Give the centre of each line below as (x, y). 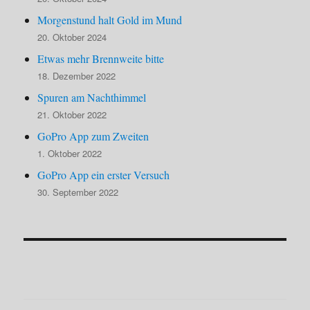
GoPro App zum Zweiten (93, 136)
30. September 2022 (78, 192)
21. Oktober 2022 (72, 114)
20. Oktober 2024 (72, 37)
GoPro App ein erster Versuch (104, 174)
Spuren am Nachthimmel (92, 97)
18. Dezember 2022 (77, 75)
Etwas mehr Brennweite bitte (101, 58)
